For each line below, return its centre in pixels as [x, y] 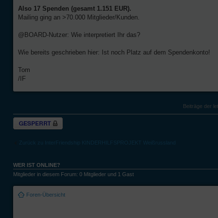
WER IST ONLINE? [37, 165]
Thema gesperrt [32, 120]
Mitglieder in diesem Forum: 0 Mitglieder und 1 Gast [73, 174]
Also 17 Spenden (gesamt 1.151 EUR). [75, 9]
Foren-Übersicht [46, 194]
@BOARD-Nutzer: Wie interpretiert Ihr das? [79, 35]
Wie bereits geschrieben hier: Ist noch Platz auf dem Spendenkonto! [114, 53]
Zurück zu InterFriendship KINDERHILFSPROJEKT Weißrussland [97, 142]
